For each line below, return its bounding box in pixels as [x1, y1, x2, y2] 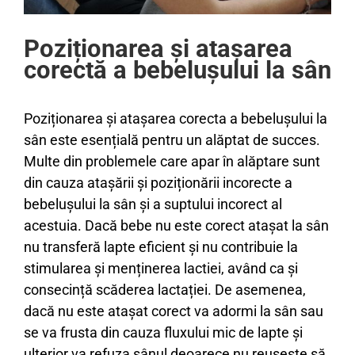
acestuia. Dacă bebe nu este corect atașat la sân [24, 216, 329, 234]
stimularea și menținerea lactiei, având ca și [24, 259, 298, 277]
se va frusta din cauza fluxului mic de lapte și [24, 323, 303, 341]
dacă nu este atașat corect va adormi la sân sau [24, 302, 323, 319]
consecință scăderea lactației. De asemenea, [24, 281, 306, 298]
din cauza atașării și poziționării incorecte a [24, 174, 292, 191]
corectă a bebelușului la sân [24, 56, 331, 85]
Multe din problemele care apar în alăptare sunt [24, 152, 320, 170]
